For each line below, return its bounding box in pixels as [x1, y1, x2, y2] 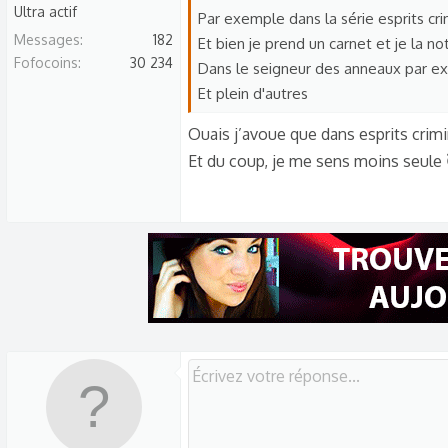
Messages [14, 31, 80, 48]
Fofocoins [14, 54, 78, 71]
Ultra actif [14, 3, 77, 20]
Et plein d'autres [198, 84, 308, 103]
